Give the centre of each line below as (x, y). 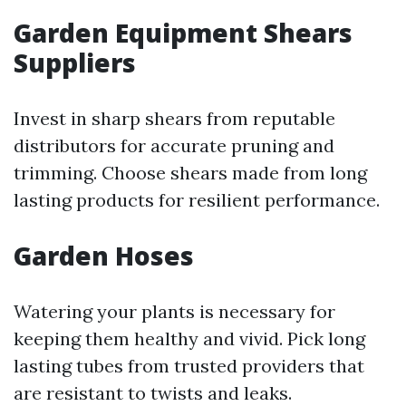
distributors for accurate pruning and (174, 146)
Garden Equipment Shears (183, 33)
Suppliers (75, 63)
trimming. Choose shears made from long (190, 173)
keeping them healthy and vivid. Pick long (189, 339)
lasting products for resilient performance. (197, 200)
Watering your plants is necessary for (174, 312)
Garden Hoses (104, 256)
